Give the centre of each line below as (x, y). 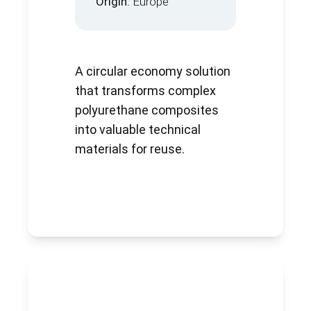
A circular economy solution (153, 72)
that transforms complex (145, 91)
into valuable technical (138, 130)
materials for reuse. (130, 149)
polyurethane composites (147, 110)
